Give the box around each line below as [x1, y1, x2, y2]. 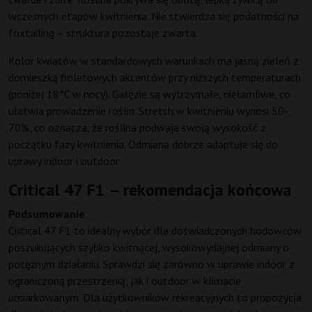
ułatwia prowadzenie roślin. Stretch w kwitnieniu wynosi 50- [8, 104, 288, 118]
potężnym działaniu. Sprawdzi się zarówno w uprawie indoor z [8, 257, 295, 272]
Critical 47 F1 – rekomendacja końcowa [8, 179, 292, 201]
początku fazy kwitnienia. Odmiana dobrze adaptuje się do [8, 137, 278, 152]
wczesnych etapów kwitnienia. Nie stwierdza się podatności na [8, 9, 299, 24]
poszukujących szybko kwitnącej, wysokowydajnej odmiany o [8, 240, 289, 255]
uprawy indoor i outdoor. [8, 154, 120, 169]
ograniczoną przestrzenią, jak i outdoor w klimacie [8, 274, 241, 288]
